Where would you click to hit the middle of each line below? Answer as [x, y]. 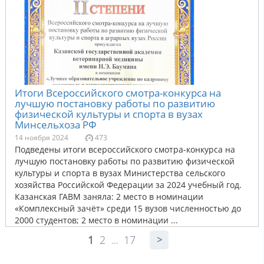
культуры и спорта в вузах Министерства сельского [120, 173]
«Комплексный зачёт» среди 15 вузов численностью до [128, 208]
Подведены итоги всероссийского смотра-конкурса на [125, 149]
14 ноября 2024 [42, 137]
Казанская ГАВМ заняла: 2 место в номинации [109, 196]
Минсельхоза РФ [56, 124]
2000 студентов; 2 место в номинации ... [96, 220]
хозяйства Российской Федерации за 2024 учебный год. [128, 184]
